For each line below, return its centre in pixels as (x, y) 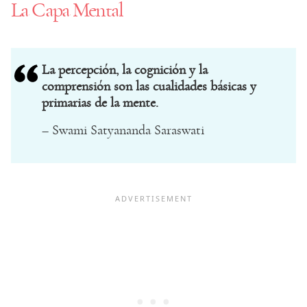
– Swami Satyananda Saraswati (123, 130)
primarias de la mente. (100, 102)
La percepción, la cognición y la (125, 70)
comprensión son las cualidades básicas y (149, 86)
